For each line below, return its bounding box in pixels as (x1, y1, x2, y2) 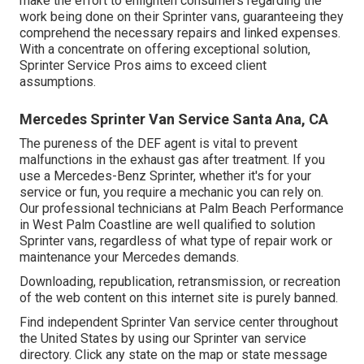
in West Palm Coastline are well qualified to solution (19, 216, 315, 232)
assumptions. (19, 73, 96, 89)
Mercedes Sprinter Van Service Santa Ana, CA (19, 110, 328, 128)
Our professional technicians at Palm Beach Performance (19, 200, 344, 216)
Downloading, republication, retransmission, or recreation (19, 273, 340, 289)
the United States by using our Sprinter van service (19, 330, 306, 346)
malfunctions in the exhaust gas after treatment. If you (19, 151, 325, 167)
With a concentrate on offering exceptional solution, (19, 41, 310, 57)
